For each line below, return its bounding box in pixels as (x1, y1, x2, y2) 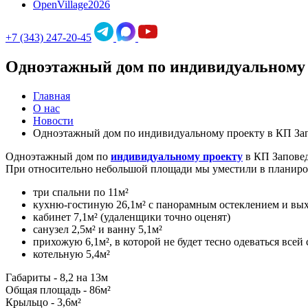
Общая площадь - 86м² (5, 283, 111, 296)
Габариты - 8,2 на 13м (5, 271, 108, 283)
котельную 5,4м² (33, 247, 110, 260)
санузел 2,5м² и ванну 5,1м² (33, 223, 162, 235)
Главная (33, 89, 70, 102)
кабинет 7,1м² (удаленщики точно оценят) (33, 210, 230, 223)
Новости (33, 114, 74, 126)
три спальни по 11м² (33, 186, 129, 198)
